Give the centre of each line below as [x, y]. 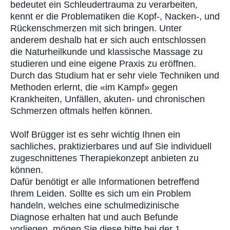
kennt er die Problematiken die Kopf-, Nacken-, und [115, 16]
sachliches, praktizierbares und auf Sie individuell [111, 146]
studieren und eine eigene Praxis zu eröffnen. [103, 63]
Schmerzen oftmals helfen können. [81, 111]
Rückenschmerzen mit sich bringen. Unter [96, 28]
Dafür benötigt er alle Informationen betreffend [105, 181]
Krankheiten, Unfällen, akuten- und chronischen [108, 99]
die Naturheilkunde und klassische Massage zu [107, 52]
